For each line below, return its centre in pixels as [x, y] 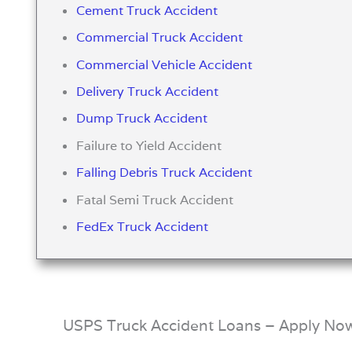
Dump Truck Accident [142, 119]
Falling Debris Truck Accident [165, 173]
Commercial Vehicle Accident [165, 64]
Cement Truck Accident [147, 10]
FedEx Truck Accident [143, 226]
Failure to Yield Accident [149, 145]
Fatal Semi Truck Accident [155, 200]
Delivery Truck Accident [148, 92]
